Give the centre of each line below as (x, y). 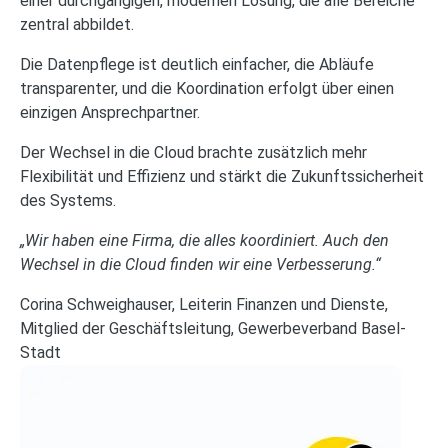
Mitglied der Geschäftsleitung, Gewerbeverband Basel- (213, 328)
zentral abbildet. (77, 24)
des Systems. (68, 200)
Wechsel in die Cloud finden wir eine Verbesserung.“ (200, 264)
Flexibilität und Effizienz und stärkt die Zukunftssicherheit (222, 176)
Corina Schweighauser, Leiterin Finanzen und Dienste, (204, 304)
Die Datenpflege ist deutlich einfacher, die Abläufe (197, 64)
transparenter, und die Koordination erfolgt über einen (207, 88)
